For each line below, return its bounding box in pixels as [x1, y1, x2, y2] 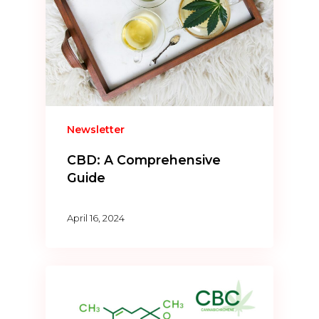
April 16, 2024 [67, 212, 125, 224]
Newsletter [67, 123, 125, 137]
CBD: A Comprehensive [67, 152, 221, 168]
